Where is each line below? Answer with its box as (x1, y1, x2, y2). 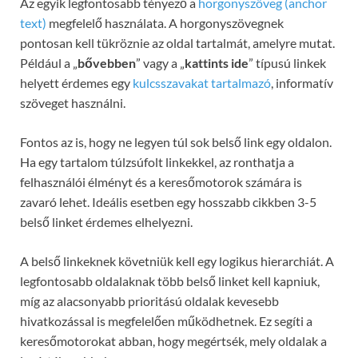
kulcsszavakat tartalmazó (133, 74, 271, 90)
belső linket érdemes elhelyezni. (20, 213, 193, 229)
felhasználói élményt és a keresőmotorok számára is (20, 173, 302, 189)
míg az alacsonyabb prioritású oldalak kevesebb (20, 292, 279, 308)
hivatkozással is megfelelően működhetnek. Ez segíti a (20, 312, 312, 328)
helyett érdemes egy (20, 74, 133, 90)
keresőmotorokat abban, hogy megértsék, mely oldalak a (20, 332, 327, 348)
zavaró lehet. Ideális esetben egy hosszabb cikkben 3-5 (20, 193, 316, 209)
